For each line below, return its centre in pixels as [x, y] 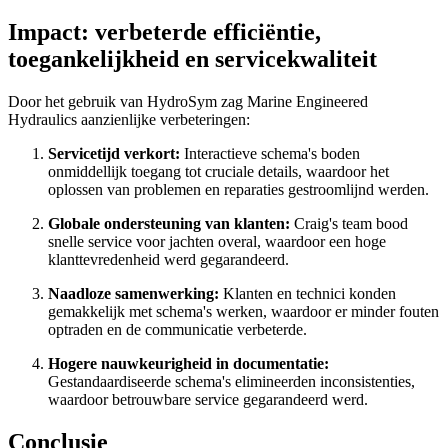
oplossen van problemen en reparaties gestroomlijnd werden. [238, 189]
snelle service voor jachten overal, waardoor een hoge [217, 241]
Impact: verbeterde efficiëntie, [164, 31]
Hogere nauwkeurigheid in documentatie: [188, 363]
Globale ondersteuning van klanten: [169, 223]
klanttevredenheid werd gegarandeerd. [170, 259]
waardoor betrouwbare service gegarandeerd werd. [210, 399]
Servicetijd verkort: [116, 153]
